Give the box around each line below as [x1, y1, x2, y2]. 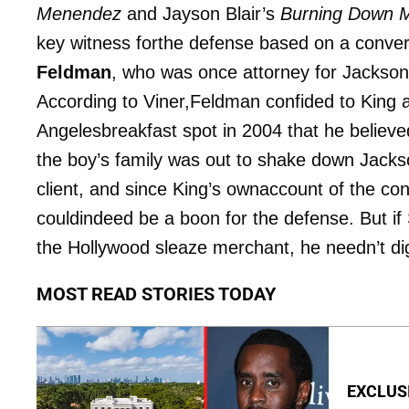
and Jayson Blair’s [121, 4, 280, 24]
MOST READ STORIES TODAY [37, 283, 276, 305]
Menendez [37, 4, 121, 24]
